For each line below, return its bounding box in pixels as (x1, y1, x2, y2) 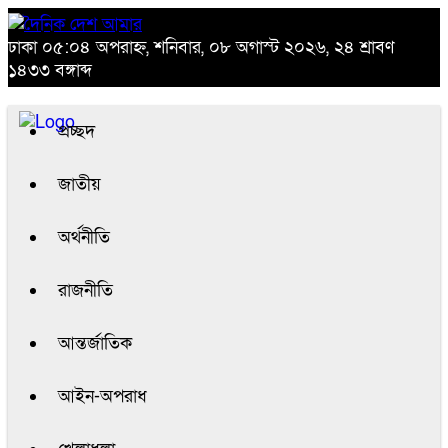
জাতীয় (58, 173, 101, 196)
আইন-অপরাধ (58, 385, 147, 408)
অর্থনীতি (58, 226, 110, 249)
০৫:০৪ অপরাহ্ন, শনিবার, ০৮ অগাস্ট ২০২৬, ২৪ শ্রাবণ (42, 36, 394, 59)
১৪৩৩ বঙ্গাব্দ (8, 59, 92, 82)
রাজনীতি (58, 279, 113, 302)
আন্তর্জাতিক (58, 332, 132, 355)
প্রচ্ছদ (58, 120, 95, 143)
